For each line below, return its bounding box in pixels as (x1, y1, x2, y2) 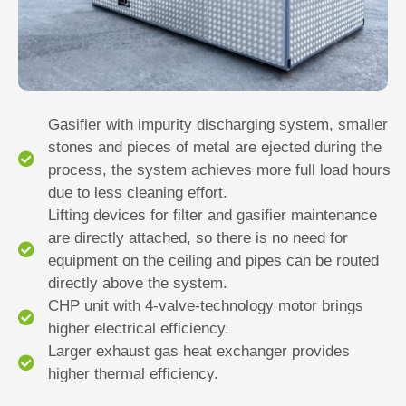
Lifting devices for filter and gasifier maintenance (47, 207, 377, 225)
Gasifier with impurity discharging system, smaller (47, 116, 388, 134)
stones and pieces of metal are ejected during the (47, 139, 382, 157)
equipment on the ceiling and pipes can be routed (47, 252, 379, 270)
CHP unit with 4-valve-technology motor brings (47, 297, 363, 315)
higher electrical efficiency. (47, 320, 229, 338)
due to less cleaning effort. (47, 184, 227, 202)
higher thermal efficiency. (47, 365, 218, 383)
